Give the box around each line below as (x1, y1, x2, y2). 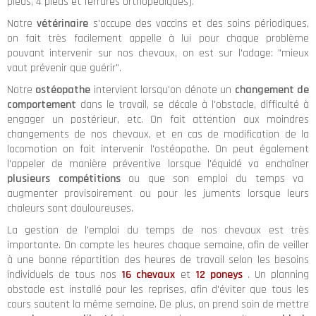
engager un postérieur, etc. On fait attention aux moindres (7, 112, 309, 127)
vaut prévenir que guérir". (7, 61, 121, 75)
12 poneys (195, 267, 243, 282)
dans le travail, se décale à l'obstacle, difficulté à (76, 97, 309, 112)
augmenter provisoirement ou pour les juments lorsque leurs (7, 186, 309, 201)
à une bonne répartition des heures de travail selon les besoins (7, 253, 309, 267)
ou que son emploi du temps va (120, 171, 304, 186)
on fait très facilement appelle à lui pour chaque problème (7, 31, 309, 46)
